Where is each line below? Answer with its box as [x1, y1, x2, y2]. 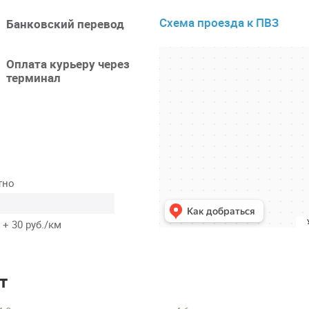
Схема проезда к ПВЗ [159, 14, 279, 30]
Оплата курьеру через [6, 55, 130, 72]
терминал [6, 69, 61, 86]
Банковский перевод [6, 15, 125, 32]
